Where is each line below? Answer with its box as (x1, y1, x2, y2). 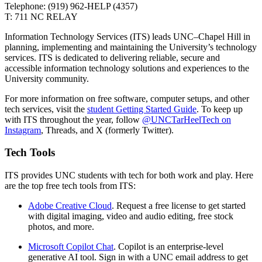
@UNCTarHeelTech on (142, 114, 231, 125)
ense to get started (180, 201, 246, 211)
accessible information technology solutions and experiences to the (5, 63, 249, 73)
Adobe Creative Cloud (28, 201, 112, 211)
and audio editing (127, 211, 193, 221)
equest (123, 201, 146, 211)
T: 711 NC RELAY (5, 11, 78, 22)
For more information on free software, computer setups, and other (5, 93, 249, 104)
